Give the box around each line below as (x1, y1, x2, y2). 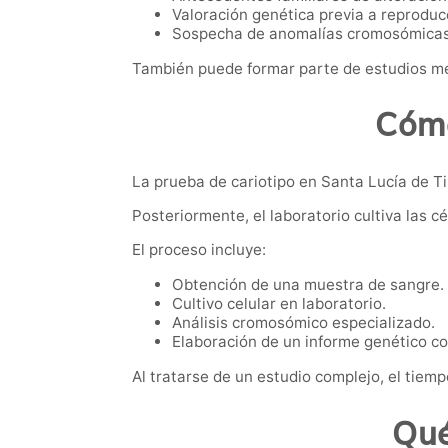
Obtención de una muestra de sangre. (172, 275, 444, 295)
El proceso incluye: (132, 240, 266, 260)
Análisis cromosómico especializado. (172, 313, 435, 333)
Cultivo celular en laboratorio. (172, 294, 386, 314)
